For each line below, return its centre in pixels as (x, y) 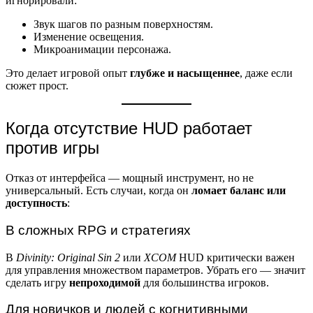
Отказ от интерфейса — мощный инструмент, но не (130, 178)
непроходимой (105, 282)
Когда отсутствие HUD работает (129, 129)
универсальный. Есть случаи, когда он (99, 191)
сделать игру (37, 282)
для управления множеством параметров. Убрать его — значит (155, 270)
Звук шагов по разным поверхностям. (123, 24)
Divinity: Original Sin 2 (68, 257)
